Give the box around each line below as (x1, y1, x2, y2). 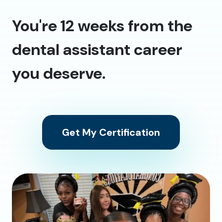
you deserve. (12, 62, 106, 84)
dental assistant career (12, 39, 182, 60)
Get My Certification (62, 125, 160, 139)
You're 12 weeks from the (12, 15, 192, 36)
